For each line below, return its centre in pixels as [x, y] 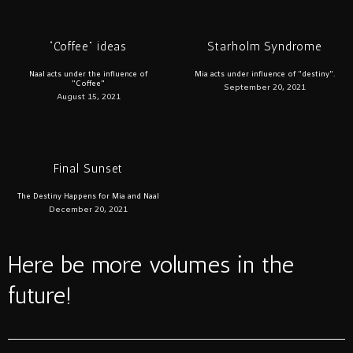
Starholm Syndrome [265, 46]
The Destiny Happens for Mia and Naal [88, 197]
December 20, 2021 [88, 210]
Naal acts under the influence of [88, 74]
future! [40, 295]
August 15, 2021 [88, 97]
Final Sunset [88, 168]
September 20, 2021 [265, 87]
